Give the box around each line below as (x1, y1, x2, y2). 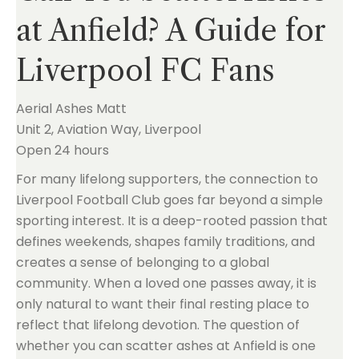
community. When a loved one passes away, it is (16, 274, 317, 292)
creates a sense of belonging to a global (16, 253, 269, 272)
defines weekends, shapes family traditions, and (16, 232, 315, 251)
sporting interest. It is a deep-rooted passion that (16, 212, 328, 230)
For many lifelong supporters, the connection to (16, 170, 318, 188)
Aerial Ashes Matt (16, 99, 127, 118)
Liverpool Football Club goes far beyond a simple (16, 191, 323, 209)
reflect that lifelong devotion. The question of (16, 316, 300, 334)
